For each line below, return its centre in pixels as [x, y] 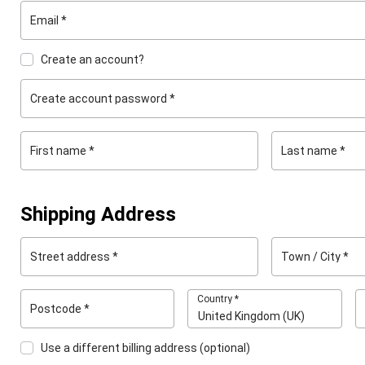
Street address [71, 257]
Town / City [312, 257]
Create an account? [92, 59]
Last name [311, 151]
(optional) [225, 348]
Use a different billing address [120, 348]
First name [59, 151]
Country [216, 299]
